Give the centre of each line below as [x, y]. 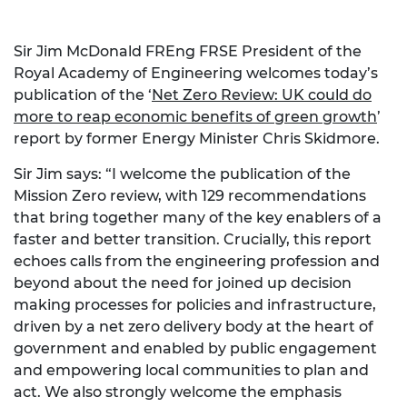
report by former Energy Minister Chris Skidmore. [197, 139]
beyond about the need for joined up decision [183, 283]
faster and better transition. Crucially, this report [193, 240]
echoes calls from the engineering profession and [197, 262]
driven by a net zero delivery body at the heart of [194, 327]
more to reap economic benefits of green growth [195, 117]
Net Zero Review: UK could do [262, 95]
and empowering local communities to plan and [191, 371]
